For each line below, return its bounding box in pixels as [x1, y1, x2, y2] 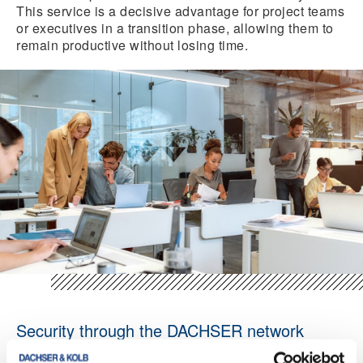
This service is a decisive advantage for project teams [16, 2, 344, 20]
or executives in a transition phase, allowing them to [16, 19, 334, 37]
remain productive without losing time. [16, 36, 248, 54]
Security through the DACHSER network [16, 318, 304, 342]
